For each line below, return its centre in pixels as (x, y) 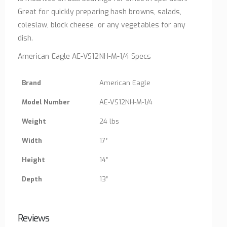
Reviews (34, 218)
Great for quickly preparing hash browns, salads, (100, 12)
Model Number (46, 102)
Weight (34, 122)
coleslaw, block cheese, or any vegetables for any (102, 25)
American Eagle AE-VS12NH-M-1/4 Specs (85, 57)
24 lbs (109, 122)
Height (33, 160)
